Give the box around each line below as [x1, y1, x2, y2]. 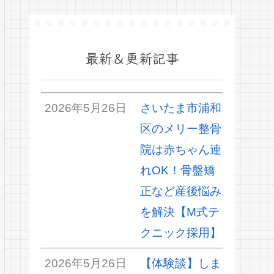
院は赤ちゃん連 [139, 143, 221, 157]
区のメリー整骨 [139, 122, 221, 136]
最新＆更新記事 [85, 47, 179, 67]
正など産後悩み [139, 185, 221, 198]
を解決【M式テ [139, 206, 220, 219]
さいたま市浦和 [139, 102, 221, 115]
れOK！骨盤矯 [139, 164, 215, 177]
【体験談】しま [139, 257, 221, 270]
